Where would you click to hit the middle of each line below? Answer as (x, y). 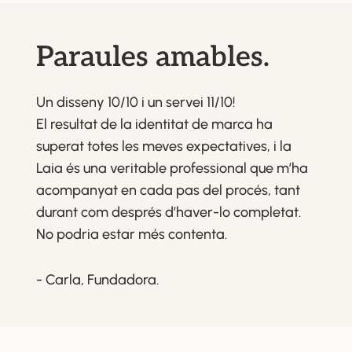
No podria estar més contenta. (131, 234)
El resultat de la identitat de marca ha (154, 124)
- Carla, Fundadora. (97, 279)
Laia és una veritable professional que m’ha (172, 168)
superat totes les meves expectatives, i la (163, 146)
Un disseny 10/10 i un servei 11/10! (135, 102)
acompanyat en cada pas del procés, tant (168, 190)
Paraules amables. (152, 57)
